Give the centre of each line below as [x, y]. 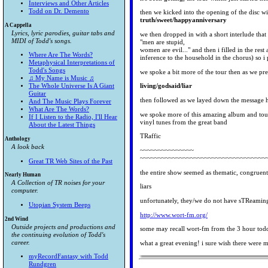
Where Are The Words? [61, 55]
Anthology [18, 139]
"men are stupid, [162, 42]
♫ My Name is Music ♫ [61, 78]
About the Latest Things [62, 125]
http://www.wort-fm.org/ [174, 215]
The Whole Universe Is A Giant [71, 86]
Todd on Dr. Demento [59, 11]
